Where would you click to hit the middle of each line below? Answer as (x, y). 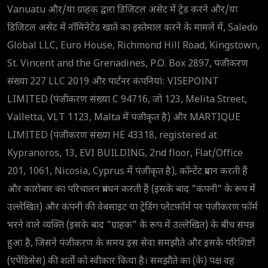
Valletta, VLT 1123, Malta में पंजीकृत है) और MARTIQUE (124, 118)
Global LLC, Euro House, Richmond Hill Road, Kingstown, (133, 46)
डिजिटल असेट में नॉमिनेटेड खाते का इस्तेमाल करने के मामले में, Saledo (133, 28)
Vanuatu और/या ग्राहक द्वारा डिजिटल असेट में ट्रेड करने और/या (122, 10)
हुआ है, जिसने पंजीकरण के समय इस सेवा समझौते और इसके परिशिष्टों (131, 243)
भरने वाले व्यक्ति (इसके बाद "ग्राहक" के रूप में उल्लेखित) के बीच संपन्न (131, 226)
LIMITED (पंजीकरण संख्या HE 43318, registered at (112, 136)
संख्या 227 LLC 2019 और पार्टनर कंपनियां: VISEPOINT (113, 82)
